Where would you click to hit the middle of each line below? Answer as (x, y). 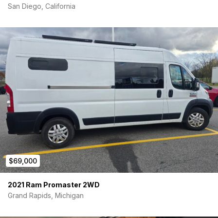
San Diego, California (42, 6)
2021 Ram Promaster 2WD (54, 185)
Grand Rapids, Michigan (46, 196)
